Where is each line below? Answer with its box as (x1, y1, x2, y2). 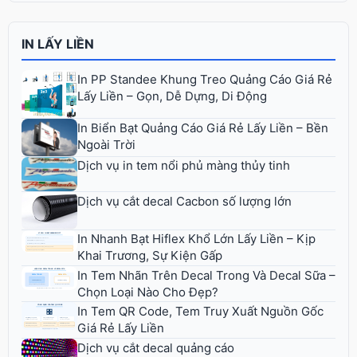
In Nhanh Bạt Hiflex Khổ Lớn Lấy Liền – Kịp (77, 231, 316, 247)
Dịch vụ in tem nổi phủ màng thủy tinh (77, 158, 290, 174)
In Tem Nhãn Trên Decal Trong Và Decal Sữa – (77, 267, 335, 283)
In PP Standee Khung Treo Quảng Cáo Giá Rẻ (77, 71, 332, 87)
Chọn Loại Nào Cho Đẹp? (77, 284, 218, 300)
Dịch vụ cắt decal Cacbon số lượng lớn (77, 193, 292, 209)
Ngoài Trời (77, 136, 135, 152)
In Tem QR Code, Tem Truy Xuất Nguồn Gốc (77, 304, 324, 320)
